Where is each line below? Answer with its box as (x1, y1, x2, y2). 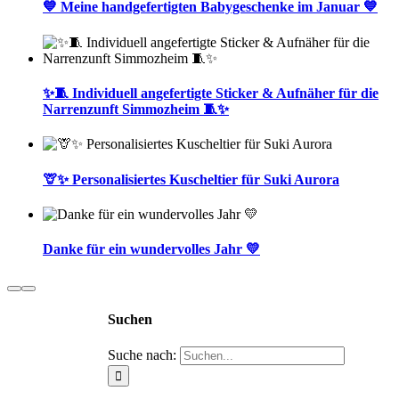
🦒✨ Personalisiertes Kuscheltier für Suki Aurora (43, 171, 339, 187)
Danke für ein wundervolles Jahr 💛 (43, 241, 260, 257)
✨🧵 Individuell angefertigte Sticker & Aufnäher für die (43, 85, 379, 101)
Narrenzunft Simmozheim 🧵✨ (43, 102, 229, 117)
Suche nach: (108, 346, 176, 362)
